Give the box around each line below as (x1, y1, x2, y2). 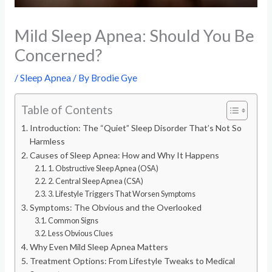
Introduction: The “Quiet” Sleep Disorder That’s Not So (29, 123, 242, 134)
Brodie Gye (90, 72, 137, 83)
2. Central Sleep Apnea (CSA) (48, 177, 144, 186)
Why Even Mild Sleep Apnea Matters (29, 242, 168, 253)
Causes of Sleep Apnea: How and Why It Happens (29, 150, 219, 161)
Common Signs (48, 216, 99, 226)
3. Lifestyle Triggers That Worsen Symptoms (48, 189, 196, 199)
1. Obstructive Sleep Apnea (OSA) (48, 164, 159, 174)
